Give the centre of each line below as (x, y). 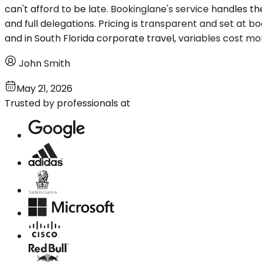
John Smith (44, 63)
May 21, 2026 (44, 88)
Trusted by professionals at (68, 103)
